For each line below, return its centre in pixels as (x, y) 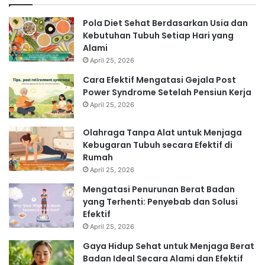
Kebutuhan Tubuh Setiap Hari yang (158, 35)
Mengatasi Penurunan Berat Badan (159, 189)
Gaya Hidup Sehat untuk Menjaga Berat (169, 246)
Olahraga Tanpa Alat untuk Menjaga (162, 132)
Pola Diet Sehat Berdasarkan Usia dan (165, 23)
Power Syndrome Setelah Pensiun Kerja (167, 92)
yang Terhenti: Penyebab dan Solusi (160, 201)
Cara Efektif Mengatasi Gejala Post (159, 80)
